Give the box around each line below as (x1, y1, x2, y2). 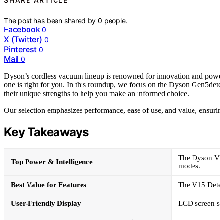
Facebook (4, 24, 40, 34)
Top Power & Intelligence (11, 158, 93, 166)
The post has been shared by (4, 16, 98, 25)
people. (104, 16, 128, 25)
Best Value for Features (11, 181, 86, 189)
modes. (178, 162, 200, 170)
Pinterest (4, 44, 37, 54)
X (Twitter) (4, 34, 42, 44)
